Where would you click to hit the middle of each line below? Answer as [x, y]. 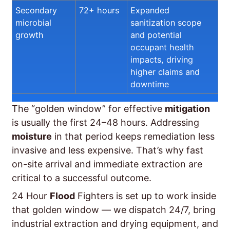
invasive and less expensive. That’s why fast [108, 150]
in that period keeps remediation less [133, 137]
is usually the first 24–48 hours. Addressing [106, 123]
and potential [156, 35]
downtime [150, 84]
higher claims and [165, 72]
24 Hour [31, 196]
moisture [32, 137]
